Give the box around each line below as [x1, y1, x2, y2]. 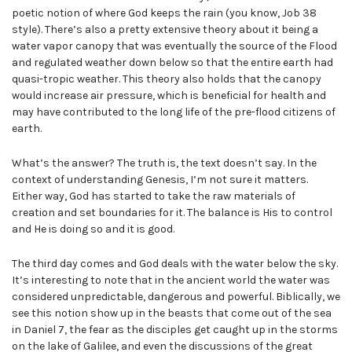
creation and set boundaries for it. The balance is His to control [12, 206, 332, 220]
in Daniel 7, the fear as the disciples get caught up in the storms [12, 322, 338, 336]
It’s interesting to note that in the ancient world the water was [12, 273, 330, 287]
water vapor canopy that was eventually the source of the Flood [12, 39, 337, 53]
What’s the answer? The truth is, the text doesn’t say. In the [12, 156, 317, 170]
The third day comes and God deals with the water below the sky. [12, 256, 338, 270]
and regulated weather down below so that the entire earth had [12, 56, 333, 70]
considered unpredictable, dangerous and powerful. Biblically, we [12, 289, 340, 303]
